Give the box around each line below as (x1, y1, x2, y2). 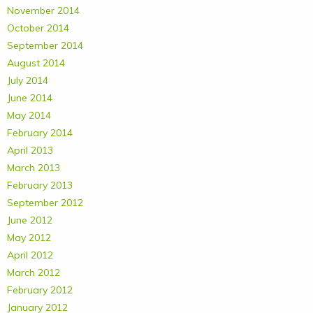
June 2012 (7, 214, 52, 226)
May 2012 (7, 231, 51, 244)
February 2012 (7, 284, 73, 296)
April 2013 (7, 144, 53, 156)
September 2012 (7, 196, 83, 209)
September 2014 (7, 39, 83, 52)
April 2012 (7, 249, 53, 261)
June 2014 (7, 92, 52, 104)
